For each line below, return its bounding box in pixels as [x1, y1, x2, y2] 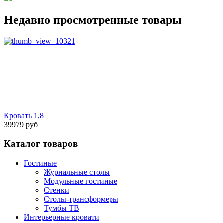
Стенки [44, 186, 69, 195]
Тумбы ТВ [44, 204, 79, 213]
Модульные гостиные [44, 177, 117, 186]
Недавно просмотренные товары [4, 13, 182, 26]
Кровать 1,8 [4, 111, 44, 120]
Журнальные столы [44, 168, 110, 177]
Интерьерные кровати [24, 213, 99, 222]
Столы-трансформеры [44, 195, 118, 204]
